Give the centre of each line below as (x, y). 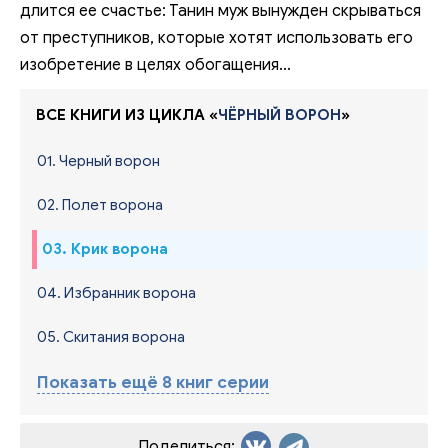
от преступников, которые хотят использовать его (216, 37)
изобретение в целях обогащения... (155, 64)
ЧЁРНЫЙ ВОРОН (279, 114)
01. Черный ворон (98, 160)
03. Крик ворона (105, 248)
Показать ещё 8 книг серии (153, 382)
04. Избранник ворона (116, 292)
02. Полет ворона (100, 204)
